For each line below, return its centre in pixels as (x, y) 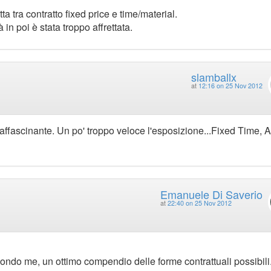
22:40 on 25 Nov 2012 (199, 203)
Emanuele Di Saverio (211, 194)
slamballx (214, 77)
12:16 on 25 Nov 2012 (230, 86)
